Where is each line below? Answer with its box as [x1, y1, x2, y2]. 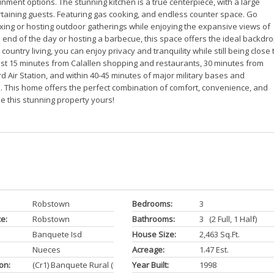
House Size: [131, 229, 176, 240]
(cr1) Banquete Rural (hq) [32, 259, 125, 270]
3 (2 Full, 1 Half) [199, 213, 257, 224]
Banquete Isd [32, 229, 82, 240]
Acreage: [131, 244, 165, 255]
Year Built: [131, 259, 169, 270]
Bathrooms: [131, 213, 175, 224]
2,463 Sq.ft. [199, 229, 240, 240]
